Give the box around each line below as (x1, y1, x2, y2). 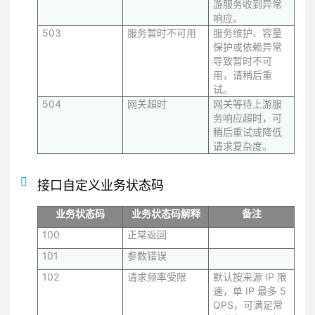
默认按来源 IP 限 (213, 271, 287, 283)
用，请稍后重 (213, 69, 272, 81)
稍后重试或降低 (213, 126, 282, 138)
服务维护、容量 (213, 27, 282, 39)
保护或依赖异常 (213, 41, 282, 53)
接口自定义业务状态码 (37, 178, 164, 193)
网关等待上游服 (213, 98, 282, 110)
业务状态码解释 (131, 207, 200, 219)
